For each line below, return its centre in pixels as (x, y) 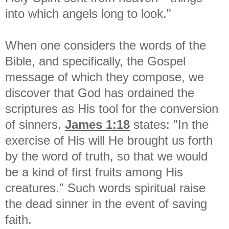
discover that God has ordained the (100, 93)
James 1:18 (97, 124)
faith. (18, 219)
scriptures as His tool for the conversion (112, 108)
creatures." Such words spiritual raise (105, 188)
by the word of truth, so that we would (106, 156)
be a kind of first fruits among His (94, 172)
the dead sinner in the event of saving (106, 203)
